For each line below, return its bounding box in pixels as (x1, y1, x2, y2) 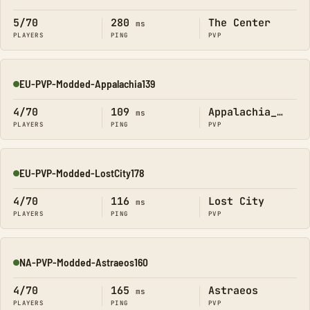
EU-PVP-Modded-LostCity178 (19, 166, 145, 179)
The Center (208, 16, 271, 30)
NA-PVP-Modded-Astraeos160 (19, 255, 148, 268)
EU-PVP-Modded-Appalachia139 (19, 77, 155, 90)
